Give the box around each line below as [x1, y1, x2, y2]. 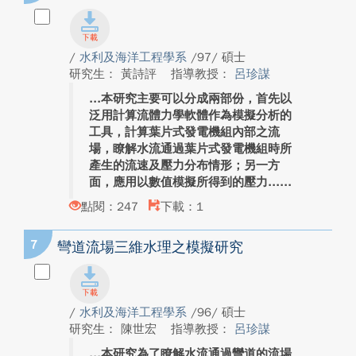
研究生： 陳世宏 [69, 322, 161, 336]
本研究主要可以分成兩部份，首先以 [101, 91, 292, 106]
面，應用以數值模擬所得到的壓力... [89, 175, 280, 189]
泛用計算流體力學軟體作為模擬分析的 [89, 108, 292, 122]
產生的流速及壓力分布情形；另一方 [89, 158, 280, 172]
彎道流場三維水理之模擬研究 [57, 238, 243, 256]
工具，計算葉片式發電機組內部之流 [89, 125, 280, 139]
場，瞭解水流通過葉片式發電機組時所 [89, 141, 292, 156]
